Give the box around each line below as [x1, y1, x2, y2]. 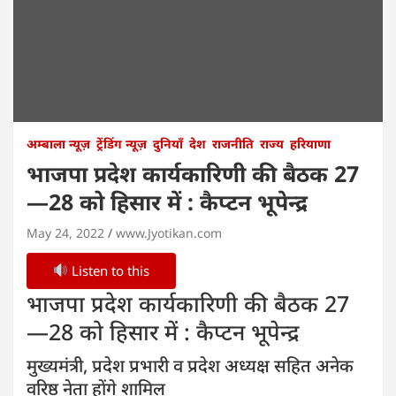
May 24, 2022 [27, 224, 104, 241]
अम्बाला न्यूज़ [27, 134, 90, 152]
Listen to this [68, 261, 150, 279]
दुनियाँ [153, 134, 183, 152]
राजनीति [212, 134, 254, 152]
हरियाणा [290, 134, 331, 152]
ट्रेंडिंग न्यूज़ [96, 134, 147, 152]
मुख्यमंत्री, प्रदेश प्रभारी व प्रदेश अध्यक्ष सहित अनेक [27, 353, 354, 377]
